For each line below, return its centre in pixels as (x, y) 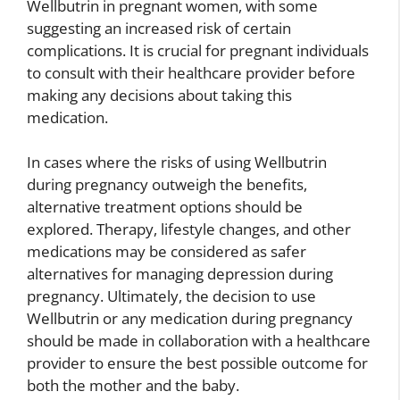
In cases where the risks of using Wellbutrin (177, 162)
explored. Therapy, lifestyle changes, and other (189, 229)
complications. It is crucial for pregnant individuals (198, 50)
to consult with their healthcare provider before (191, 72)
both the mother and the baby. (133, 386)
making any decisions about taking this (159, 95)
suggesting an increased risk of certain (159, 28)
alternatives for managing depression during (180, 274)
